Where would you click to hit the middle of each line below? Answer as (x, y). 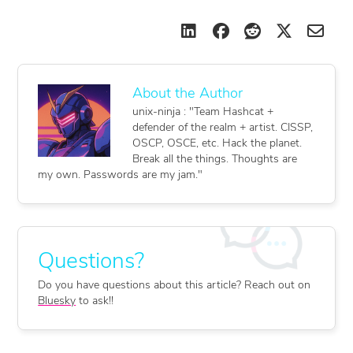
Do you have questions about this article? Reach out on (175, 286)
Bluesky (57, 302)
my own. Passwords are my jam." (121, 175)
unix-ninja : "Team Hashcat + (203, 112)
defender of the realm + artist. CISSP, (223, 128)
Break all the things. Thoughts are (215, 159)
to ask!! (95, 302)
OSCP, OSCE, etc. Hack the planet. (217, 143)
